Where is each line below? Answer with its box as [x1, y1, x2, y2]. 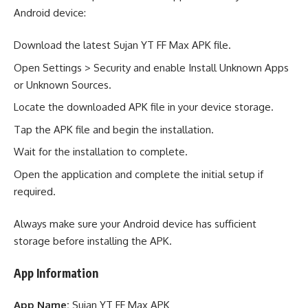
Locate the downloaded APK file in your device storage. [14, 100, 274, 114]
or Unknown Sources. [14, 78, 111, 91]
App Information [14, 265, 98, 280]
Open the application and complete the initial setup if [14, 167, 263, 181]
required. [14, 184, 56, 198]
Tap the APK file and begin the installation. [14, 122, 214, 136]
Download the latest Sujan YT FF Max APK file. [14, 38, 231, 52]
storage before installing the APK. [14, 234, 172, 248]
